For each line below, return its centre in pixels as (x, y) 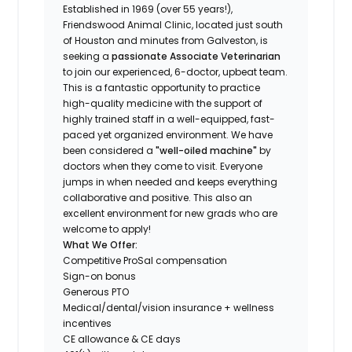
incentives (88, 323)
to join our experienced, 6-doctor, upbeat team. (176, 71)
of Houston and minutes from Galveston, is (166, 40)
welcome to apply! (107, 229)
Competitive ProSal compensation (145, 260)
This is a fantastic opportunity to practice (162, 87)
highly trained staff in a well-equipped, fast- (169, 119)
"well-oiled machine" (207, 150)
